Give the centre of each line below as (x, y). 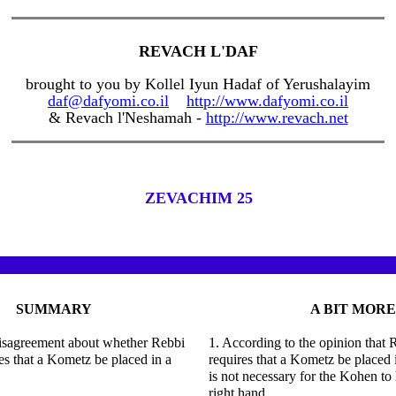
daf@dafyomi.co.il (108, 101)
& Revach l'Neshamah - (127, 118)
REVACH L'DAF (198, 51)
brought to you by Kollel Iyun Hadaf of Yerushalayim (198, 84)
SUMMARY (54, 309)
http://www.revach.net (277, 118)
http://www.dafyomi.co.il (267, 101)
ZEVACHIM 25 (198, 198)
